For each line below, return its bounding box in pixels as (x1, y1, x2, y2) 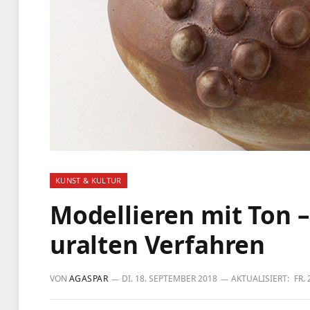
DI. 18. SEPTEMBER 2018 (122, 273, 218, 284)
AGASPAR (69, 273, 109, 284)
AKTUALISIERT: (231, 273, 290, 284)
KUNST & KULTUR (55, 175, 122, 185)
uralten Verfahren (50, 228, 266, 261)
